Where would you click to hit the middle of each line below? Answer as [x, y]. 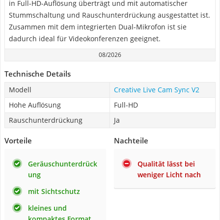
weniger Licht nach [169, 175]
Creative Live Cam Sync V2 [157, 90]
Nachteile [131, 140]
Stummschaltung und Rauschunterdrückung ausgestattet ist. [110, 15]
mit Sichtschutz [54, 191]
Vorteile [18, 140]
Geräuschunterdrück [63, 164]
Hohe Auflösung [35, 105]
